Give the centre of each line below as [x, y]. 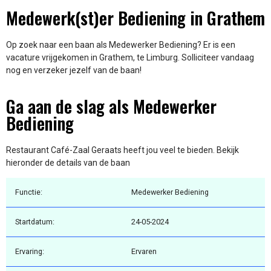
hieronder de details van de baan [68, 162]
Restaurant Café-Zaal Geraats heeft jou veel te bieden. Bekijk [122, 150]
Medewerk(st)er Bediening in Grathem [135, 18]
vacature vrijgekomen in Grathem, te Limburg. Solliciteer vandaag [130, 58]
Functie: [29, 192]
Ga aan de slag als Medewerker [111, 106]
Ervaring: [30, 252]
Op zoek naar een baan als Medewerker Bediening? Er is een [121, 45]
